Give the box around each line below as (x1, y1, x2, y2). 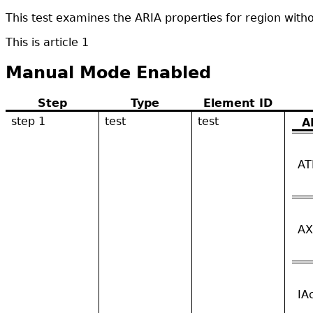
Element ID (203, 96, 272, 110)
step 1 (11, 114, 45, 128)
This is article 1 (6, 36, 89, 49)
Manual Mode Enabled (6, 62, 211, 82)
